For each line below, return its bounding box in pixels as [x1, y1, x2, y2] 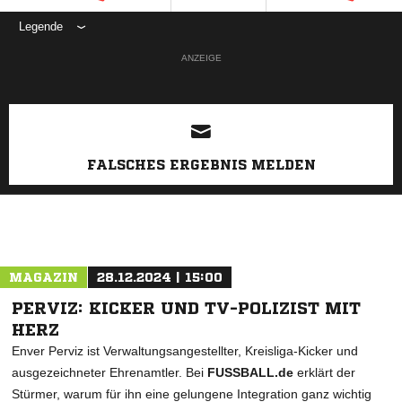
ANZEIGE [180, 53, 222, 63]
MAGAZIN [9, 271, 78, 284]
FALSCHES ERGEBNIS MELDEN [86, 158, 316, 171]
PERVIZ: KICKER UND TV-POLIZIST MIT [12, 300, 361, 316]
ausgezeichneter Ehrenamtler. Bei [12, 365, 207, 380]
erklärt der [293, 365, 355, 380]
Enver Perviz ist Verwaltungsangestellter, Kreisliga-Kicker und [12, 344, 358, 358]
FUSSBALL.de [207, 365, 293, 380]
